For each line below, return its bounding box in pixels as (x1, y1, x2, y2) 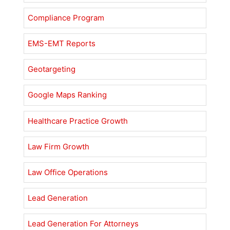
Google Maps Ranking (28, 90, 107, 100)
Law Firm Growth (28, 141, 90, 151)
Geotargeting (28, 64, 76, 74)
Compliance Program (28, 12, 105, 23)
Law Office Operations (28, 167, 108, 177)
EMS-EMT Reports (28, 39, 96, 49)
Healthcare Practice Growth (28, 116, 128, 126)
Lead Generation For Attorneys (28, 219, 139, 229)
